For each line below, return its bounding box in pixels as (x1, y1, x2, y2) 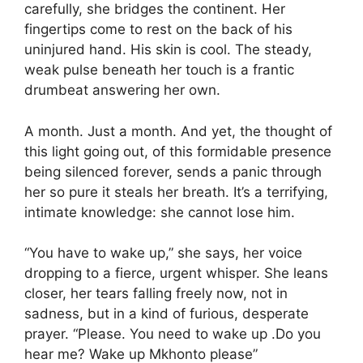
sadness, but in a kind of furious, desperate (24, 305, 309, 322)
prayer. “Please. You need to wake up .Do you (24, 326, 321, 342)
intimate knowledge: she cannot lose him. (24, 203, 295, 220)
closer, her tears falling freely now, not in (24, 285, 288, 301)
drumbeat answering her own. (24, 82, 220, 98)
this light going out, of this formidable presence (24, 143, 331, 160)
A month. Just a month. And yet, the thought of (24, 122, 332, 139)
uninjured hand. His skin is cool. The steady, (24, 41, 312, 58)
